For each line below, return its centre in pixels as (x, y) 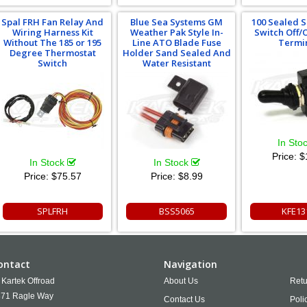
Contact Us (184, 300)
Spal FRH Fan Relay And (53, 22)
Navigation (191, 265)
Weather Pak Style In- (176, 33)
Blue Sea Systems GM (177, 22)
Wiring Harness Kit (52, 33)
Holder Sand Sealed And (176, 53)
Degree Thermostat (52, 53)
